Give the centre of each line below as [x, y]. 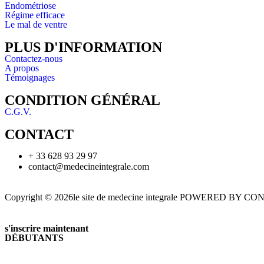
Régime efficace [35, 15]
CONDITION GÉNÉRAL [82, 100]
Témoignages [30, 77]
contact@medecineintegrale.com [89, 166]
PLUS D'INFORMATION [83, 47]
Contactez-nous [34, 59]
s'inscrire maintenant [47, 228]
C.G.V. [18, 112]
